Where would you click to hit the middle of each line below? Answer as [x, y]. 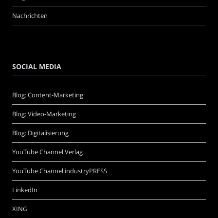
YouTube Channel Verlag [47, 152]
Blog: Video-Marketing [44, 114]
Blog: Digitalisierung [40, 133]
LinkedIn [25, 190]
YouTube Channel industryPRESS [60, 171]
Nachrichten [30, 15]
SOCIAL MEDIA [37, 66]
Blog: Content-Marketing [48, 95]
